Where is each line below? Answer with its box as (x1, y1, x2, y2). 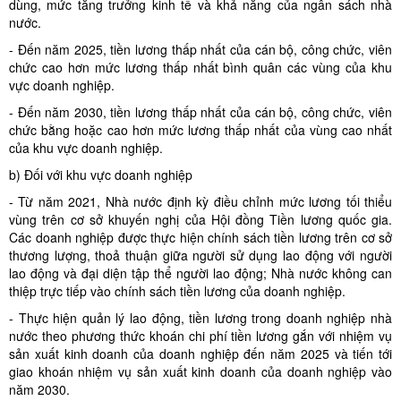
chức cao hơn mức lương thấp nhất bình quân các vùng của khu (9, 58, 392, 76)
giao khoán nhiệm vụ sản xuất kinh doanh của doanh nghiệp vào (9, 363, 392, 380)
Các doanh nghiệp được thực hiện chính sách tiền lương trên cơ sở (9, 228, 392, 246)
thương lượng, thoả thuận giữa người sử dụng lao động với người (9, 246, 392, 264)
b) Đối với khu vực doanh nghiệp (9, 166, 192, 183)
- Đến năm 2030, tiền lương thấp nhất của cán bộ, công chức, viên (9, 103, 392, 121)
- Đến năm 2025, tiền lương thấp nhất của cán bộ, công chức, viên (9, 40, 392, 58)
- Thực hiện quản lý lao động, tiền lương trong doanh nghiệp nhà (9, 309, 392, 327)
